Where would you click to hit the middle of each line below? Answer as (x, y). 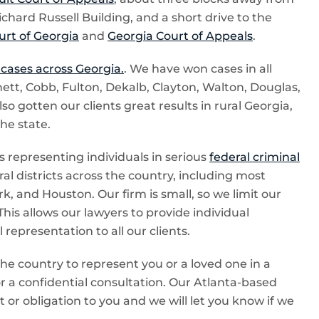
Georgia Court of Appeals (180, 36)
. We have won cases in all (198, 69)
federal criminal (255, 157)
